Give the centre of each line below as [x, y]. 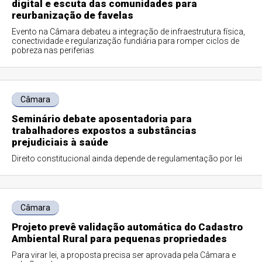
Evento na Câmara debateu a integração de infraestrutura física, [129, 32]
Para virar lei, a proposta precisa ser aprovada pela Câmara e [124, 255]
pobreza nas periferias [53, 50]
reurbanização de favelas [73, 15]
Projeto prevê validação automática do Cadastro [127, 227]
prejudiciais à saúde [60, 142]
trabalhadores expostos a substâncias [104, 130]
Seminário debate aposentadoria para [102, 119]
